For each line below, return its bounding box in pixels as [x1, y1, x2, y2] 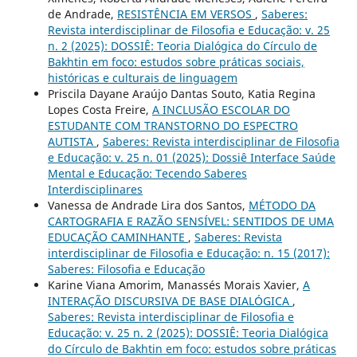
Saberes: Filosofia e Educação [47, 261, 205, 277]
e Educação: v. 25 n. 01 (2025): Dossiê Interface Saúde [47, 149, 335, 165]
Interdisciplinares [47, 181, 143, 197]
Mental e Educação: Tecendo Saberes [47, 165, 247, 181]
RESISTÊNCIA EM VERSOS [116, 6, 255, 22]
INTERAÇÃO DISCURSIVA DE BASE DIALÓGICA [47, 292, 292, 308]
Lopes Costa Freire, [47, 101, 152, 117]
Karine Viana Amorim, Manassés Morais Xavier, [47, 277, 303, 292]
